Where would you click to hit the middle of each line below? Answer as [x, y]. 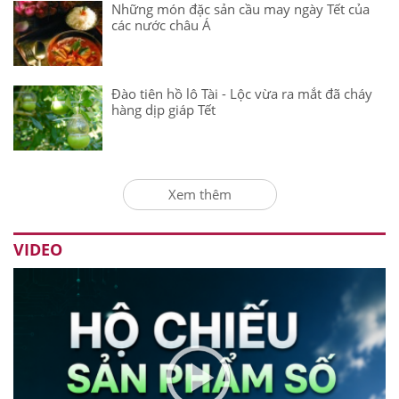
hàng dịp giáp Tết [163, 110]
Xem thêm [199, 195]
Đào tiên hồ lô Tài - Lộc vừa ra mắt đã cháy [242, 94]
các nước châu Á [161, 25]
